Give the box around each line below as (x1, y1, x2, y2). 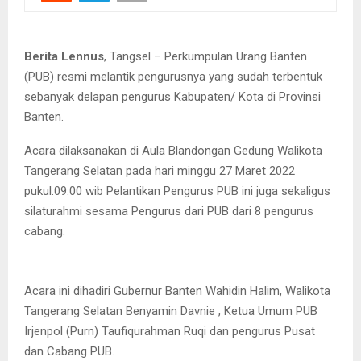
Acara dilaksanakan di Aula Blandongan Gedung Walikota (24, 143, 322, 158)
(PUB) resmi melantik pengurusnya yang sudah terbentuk (24, 68, 322, 84)
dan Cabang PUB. (24, 343, 114, 359)
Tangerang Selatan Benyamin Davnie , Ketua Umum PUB (24, 303, 317, 318)
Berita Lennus (24, 48, 104, 64)
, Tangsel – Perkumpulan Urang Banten (104, 48, 307, 64)
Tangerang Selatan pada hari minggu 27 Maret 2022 (24, 163, 295, 178)
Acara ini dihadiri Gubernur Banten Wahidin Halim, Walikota (24, 283, 330, 298)
